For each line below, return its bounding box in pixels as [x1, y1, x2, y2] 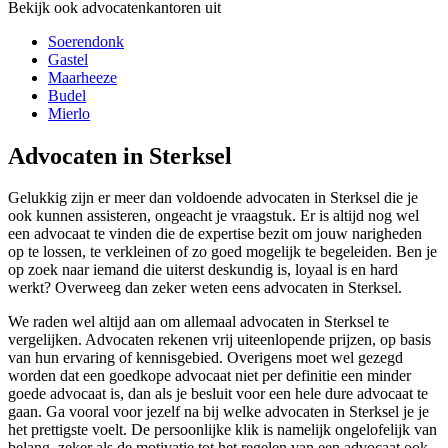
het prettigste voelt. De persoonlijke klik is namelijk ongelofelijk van [8, 421, 437, 439]
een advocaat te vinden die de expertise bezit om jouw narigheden [8, 225, 422, 243]
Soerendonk [48, 32, 124, 50]
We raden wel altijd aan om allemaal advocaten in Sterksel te [8, 313, 389, 331]
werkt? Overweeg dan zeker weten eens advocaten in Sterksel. [8, 279, 402, 297]
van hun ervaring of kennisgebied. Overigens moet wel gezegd [8, 349, 403, 367]
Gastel [48, 50, 88, 68]
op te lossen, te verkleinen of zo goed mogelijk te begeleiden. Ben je [8, 243, 437, 261]
